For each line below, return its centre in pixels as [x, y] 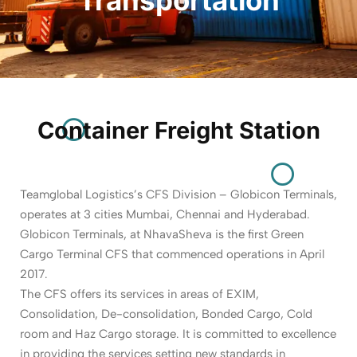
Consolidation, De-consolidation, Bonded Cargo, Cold [166, 314]
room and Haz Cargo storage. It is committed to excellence [178, 333]
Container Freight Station [178, 130]
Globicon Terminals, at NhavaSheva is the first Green [162, 234]
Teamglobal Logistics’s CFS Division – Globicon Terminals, [178, 194]
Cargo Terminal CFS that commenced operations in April [172, 254]
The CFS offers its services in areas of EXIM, [139, 294]
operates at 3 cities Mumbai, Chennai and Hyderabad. [165, 214]
